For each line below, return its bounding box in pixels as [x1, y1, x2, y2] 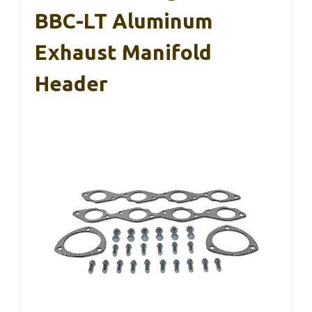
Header [35, 71, 108, 95]
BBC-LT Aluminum [35, 8, 212, 33]
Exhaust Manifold [35, 40, 212, 64]
